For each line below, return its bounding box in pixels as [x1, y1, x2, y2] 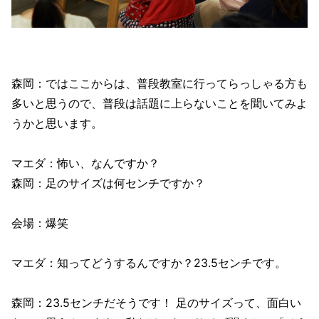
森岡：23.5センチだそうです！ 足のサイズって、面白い [11, 295, 301, 310]
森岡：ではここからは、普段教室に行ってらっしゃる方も [11, 75, 308, 90]
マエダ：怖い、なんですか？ [11, 155, 159, 170]
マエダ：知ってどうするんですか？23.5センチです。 [11, 255, 286, 270]
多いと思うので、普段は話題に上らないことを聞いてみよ [11, 95, 308, 110]
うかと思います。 [11, 115, 103, 130]
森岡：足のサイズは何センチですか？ [11, 175, 205, 190]
